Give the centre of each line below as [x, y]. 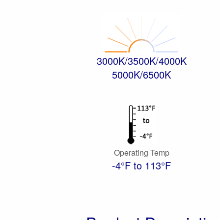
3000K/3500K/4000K [141, 61]
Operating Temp [141, 152]
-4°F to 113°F [141, 165]
